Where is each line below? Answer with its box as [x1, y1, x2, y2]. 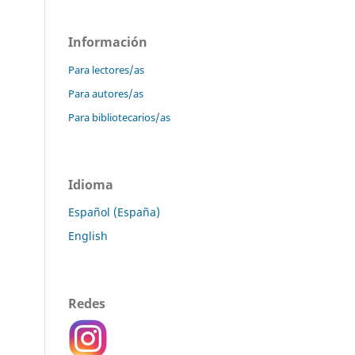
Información [68, 32, 147, 51]
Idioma [68, 175, 113, 193]
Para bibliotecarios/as [68, 109, 170, 124]
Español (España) [68, 204, 160, 219]
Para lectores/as [68, 62, 144, 77]
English [68, 227, 108, 243]
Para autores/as [68, 86, 143, 101]
